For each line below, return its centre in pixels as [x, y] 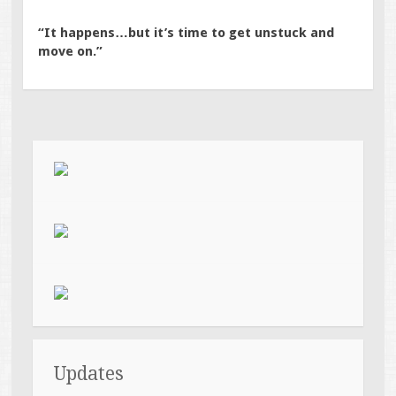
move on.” [71, 51]
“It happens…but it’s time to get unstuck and [187, 32]
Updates [89, 374]
